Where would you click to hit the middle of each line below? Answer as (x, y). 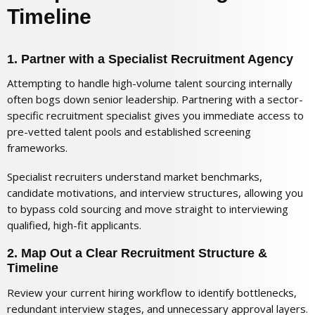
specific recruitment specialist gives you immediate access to (155, 116)
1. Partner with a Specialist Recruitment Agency (150, 59)
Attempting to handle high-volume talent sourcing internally (150, 83)
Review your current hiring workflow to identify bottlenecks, (152, 292)
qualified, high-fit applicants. (74, 225)
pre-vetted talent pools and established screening (129, 132)
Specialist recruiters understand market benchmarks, (135, 177)
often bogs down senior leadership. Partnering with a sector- (155, 99)
